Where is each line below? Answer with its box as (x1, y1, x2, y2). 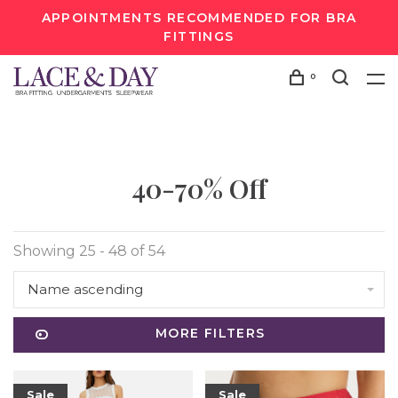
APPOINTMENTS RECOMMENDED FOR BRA (41, 10, 357, 26)
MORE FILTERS (155, 325, 266, 341)
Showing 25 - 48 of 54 (13, 243, 165, 259)
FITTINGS (163, 28, 235, 44)
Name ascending (28, 281, 143, 298)
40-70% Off (131, 171, 267, 206)
